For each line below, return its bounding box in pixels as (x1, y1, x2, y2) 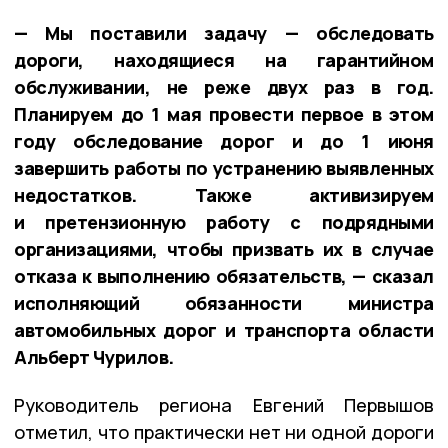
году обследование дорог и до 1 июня (14, 128, 434, 153)
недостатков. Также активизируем (14, 182, 434, 207)
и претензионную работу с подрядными (14, 209, 434, 234)
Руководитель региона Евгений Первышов (14, 392, 434, 417)
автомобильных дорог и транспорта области (14, 317, 434, 342)
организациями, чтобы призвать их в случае (14, 236, 434, 261)
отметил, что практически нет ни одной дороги (14, 419, 434, 444)
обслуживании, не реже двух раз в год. (14, 74, 434, 99)
